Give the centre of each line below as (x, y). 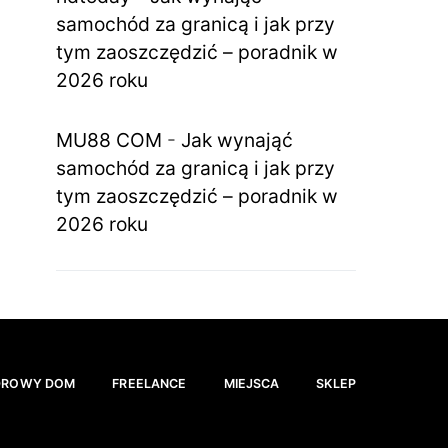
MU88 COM (109, 139)
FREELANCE (149, 383)
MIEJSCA (251, 383)
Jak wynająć (237, 139)
